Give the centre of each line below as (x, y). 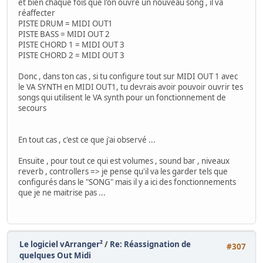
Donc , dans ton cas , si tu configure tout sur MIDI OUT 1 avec (128, 76)
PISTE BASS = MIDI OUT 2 (64, 34)
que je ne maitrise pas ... (62, 192)
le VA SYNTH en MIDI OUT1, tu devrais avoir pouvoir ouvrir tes (131, 87)
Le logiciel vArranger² (61, 244)
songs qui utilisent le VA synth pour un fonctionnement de (122, 97)
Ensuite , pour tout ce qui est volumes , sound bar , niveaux (124, 161)
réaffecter (37, 13)
